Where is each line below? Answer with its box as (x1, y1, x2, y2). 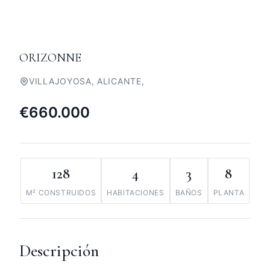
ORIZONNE (19, 51, 81, 65)
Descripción (19, 240, 99, 261)
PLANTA (213, 188, 245, 197)
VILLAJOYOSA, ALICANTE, (29, 76, 145, 86)
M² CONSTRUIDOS (25, 188, 96, 197)
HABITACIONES (107, 188, 165, 197)
